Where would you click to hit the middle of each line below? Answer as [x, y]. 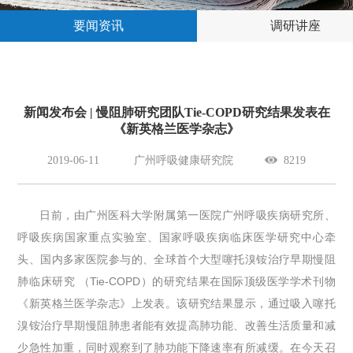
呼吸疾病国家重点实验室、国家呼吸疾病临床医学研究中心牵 [176, 237]
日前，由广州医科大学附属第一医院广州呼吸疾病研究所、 [188, 215]
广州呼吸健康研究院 [184, 160]
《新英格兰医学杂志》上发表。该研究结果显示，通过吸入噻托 [176, 303]
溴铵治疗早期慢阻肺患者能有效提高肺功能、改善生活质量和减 [176, 325]
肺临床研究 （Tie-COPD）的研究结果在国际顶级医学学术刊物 [176, 281]
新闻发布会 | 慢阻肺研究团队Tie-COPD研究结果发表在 [176, 112]
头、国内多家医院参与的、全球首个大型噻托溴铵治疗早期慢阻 [176, 259]
